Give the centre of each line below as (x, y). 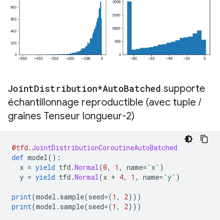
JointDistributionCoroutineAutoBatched (105, 147)
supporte (183, 88)
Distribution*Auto (79, 88)
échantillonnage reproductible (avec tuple (103, 102)
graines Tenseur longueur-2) (71, 116)
